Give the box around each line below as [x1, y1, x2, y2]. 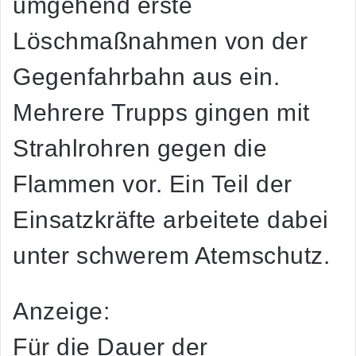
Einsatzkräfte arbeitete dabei [13, 207, 329, 234]
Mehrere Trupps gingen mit [13, 99, 310, 126]
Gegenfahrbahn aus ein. [13, 64, 280, 91]
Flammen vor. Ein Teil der [13, 171, 292, 198]
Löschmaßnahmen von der [13, 28, 308, 55]
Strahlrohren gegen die [13, 135, 267, 162]
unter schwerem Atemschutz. [13, 242, 330, 269]
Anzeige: [13, 298, 110, 325]
